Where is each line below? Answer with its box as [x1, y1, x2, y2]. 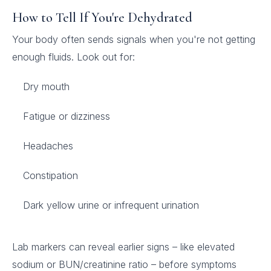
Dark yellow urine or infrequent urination [23, 199, 199, 211]
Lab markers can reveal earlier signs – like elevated [12, 241, 235, 253]
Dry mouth [23, 80, 70, 93]
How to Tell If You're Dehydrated [12, 10, 192, 25]
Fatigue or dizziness [23, 110, 110, 122]
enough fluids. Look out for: [12, 51, 135, 63]
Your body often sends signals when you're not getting [12, 33, 255, 45]
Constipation [23, 169, 78, 181]
